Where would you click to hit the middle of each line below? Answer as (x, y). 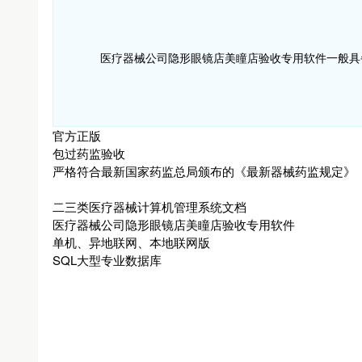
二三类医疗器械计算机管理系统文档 (149, 206)
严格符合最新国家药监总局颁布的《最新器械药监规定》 (204, 171)
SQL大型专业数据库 (107, 260)
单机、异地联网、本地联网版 (131, 242)
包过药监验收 (89, 153)
